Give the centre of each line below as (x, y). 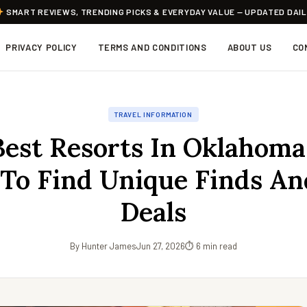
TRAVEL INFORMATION (153, 114)
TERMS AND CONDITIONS (152, 47)
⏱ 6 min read (211, 246)
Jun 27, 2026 (161, 246)
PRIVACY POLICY (41, 47)
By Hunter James (103, 246)
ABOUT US (249, 47)
